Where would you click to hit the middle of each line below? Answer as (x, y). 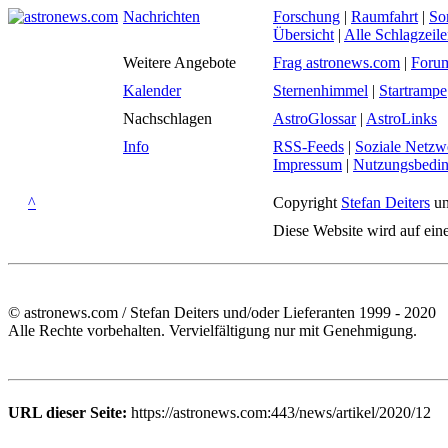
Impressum (307, 164)
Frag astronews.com (336, 62)
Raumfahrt (384, 16)
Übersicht (303, 34)
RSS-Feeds (308, 146)
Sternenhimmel (320, 90)
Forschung (306, 16)
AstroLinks (401, 118)
